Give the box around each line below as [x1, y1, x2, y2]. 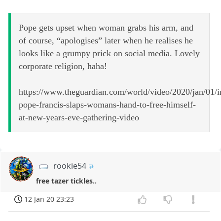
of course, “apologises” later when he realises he [19, 36, 193, 46]
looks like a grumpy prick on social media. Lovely [19, 48, 200, 59]
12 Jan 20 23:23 [24, 194, 74, 204]
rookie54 [53, 160, 87, 172]
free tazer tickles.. [36, 176, 97, 185]
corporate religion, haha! [19, 61, 107, 72]
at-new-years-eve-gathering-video [19, 112, 139, 123]
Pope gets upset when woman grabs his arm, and [19, 23, 193, 33]
